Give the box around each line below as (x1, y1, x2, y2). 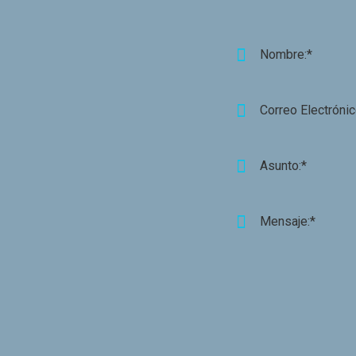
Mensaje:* (260, 214, 315, 229)
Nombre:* (260, 47, 312, 62)
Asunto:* (260, 158, 307, 173)
